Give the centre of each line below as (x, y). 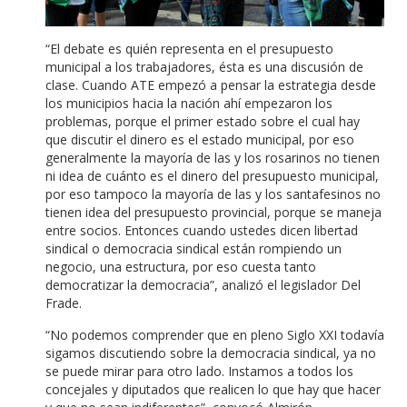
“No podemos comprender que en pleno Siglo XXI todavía (215, 335)
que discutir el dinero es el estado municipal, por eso (200, 140)
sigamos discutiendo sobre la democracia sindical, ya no (211, 353)
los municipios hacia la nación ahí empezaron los (189, 104)
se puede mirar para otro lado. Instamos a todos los (199, 372)
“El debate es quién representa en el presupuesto (189, 49)
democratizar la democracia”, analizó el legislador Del (203, 285)
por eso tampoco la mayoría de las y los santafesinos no (213, 194)
